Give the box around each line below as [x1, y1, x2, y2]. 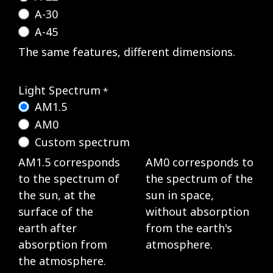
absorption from [18, 236, 107, 252]
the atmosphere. [18, 253, 109, 268]
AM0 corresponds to [146, 154, 253, 169]
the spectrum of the [146, 171, 253, 186]
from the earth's [146, 220, 232, 235]
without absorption [146, 204, 249, 219]
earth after [18, 220, 77, 235]
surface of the [18, 204, 93, 219]
